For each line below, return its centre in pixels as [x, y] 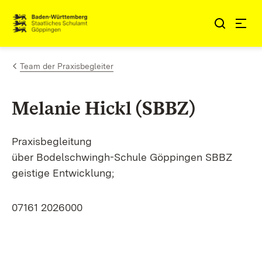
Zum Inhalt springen [77, 18]
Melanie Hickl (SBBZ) [104, 108]
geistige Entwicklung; [64, 173]
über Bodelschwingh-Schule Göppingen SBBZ [122, 157]
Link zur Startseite [55, 28]
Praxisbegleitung [52, 141]
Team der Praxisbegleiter [67, 66]
